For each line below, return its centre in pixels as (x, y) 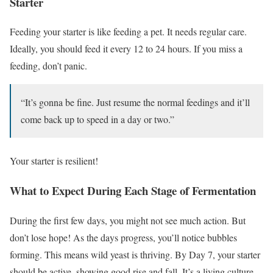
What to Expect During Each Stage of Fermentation (133, 190)
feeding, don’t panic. (48, 66)
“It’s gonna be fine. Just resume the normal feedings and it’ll (135, 102)
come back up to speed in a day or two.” (97, 119)
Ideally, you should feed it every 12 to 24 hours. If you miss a (126, 49)
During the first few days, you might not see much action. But (128, 220)
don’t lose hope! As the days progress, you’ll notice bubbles (123, 237)
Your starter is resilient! (54, 161)
